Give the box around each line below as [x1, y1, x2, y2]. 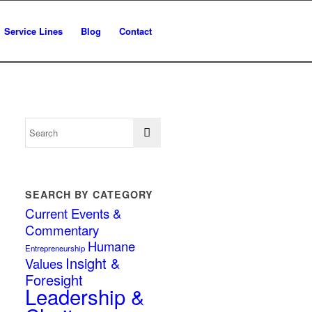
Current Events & [25, 203, 122, 222]
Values [25, 254, 63, 272]
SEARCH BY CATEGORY [25, 187, 154, 201]
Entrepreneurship [25, 242, 86, 253]
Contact [119, 24, 152, 38]
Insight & [65, 253, 120, 273]
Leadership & [25, 281, 146, 311]
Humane [88, 237, 136, 255]
